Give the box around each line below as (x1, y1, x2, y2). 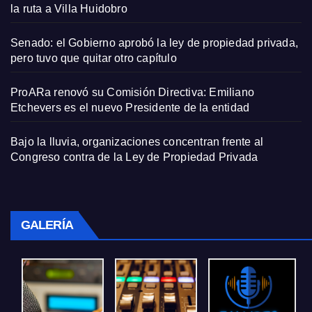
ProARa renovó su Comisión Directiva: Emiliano (10, 86, 255, 99)
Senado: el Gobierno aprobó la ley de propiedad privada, (10, 37, 299, 49)
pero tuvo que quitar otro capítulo (10, 52, 177, 65)
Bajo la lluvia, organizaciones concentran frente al (10, 136, 264, 148)
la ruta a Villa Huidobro (10, 3, 127, 15)
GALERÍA (21, 218, 73, 233)
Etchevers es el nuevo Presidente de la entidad (10, 102, 250, 114)
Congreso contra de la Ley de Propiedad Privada (10, 151, 258, 164)
